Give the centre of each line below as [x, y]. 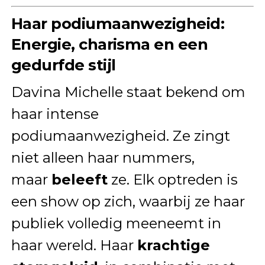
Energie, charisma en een [109, 44]
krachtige [173, 245]
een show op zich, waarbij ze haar [128, 202]
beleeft [79, 180]
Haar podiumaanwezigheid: [118, 24]
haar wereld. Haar [74, 245]
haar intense [55, 114]
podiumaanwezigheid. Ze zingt [120, 136]
